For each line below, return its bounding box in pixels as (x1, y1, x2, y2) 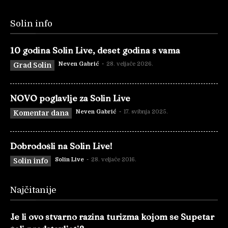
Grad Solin (13, 61, 51, 69)
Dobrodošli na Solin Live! (10, 140, 112, 151)
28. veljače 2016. (91, 156, 136, 163)
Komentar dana (13, 108, 69, 117)
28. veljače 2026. (106, 60, 153, 67)
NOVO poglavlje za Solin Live (10, 92, 130, 103)
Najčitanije (10, 185, 56, 195)
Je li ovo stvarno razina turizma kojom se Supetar (10, 211, 214, 222)
